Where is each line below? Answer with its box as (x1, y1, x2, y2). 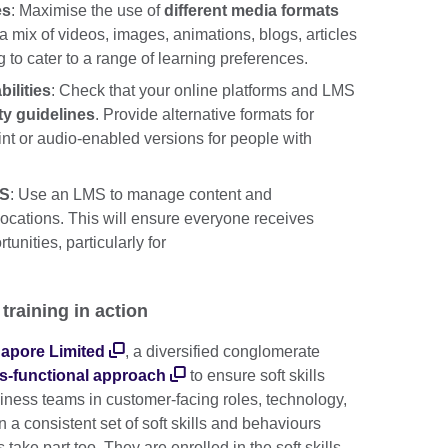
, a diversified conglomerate (125, 343, 320, 361)
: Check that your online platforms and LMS (51, 81, 355, 99)
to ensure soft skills (186, 367, 325, 385)
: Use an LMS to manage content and (10, 185, 272, 203)
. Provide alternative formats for (95, 105, 314, 123)
